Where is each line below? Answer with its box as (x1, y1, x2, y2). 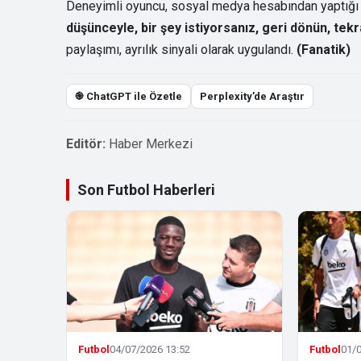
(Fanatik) (297, 41, 351, 57)
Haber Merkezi (109, 135, 193, 151)
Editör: (66, 135, 106, 151)
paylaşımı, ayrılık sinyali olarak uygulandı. (66, 41, 297, 57)
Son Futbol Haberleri (77, 180, 215, 198)
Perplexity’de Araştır (200, 89, 305, 102)
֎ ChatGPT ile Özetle (75, 89, 182, 102)
